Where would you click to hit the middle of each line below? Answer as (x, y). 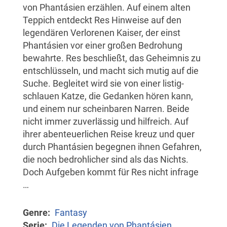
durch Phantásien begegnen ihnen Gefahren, (112, 146)
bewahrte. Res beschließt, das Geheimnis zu (112, 58)
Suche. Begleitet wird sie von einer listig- (103, 83)
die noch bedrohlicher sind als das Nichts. (106, 159)
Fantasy (71, 212)
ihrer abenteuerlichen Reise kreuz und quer (109, 134)
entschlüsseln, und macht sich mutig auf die (111, 70)
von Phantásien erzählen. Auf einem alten (107, 7)
